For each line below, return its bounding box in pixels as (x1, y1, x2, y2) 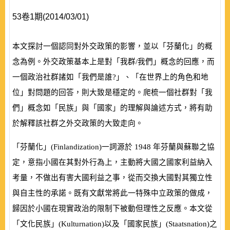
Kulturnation (61, 220, 102, 228)
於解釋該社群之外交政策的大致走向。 (12, 119, 143, 127)
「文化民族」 (12, 220, 59, 228)
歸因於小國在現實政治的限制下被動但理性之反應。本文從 (12, 204, 213, 213)
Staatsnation (168, 220, 207, 228)
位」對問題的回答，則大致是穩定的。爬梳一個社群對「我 (12, 88, 213, 97)
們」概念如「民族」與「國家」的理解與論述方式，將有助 (12, 104, 213, 112)
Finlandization (53, 143, 99, 151)
